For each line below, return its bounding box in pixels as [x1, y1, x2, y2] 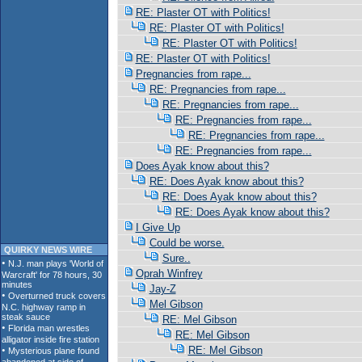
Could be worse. [149, 237, 225, 249]
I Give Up [135, 221, 180, 234]
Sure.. [162, 252, 191, 264]
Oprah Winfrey [135, 267, 203, 280]
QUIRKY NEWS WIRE [2, 245, 92, 255]
